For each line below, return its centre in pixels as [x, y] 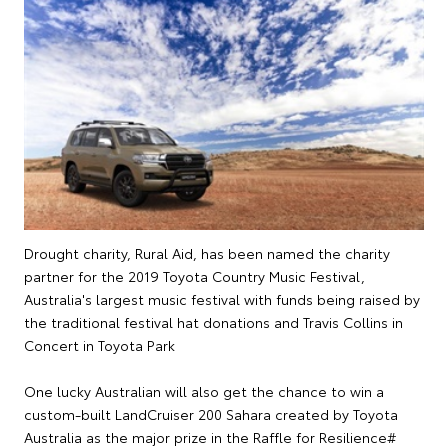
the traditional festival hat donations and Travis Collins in [213, 322]
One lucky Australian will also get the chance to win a [204, 391]
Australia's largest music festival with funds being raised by [222, 299]
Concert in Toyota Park [99, 345]
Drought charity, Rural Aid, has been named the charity [207, 253]
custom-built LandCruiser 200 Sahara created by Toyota [211, 414]
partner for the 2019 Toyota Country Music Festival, [194, 276]
